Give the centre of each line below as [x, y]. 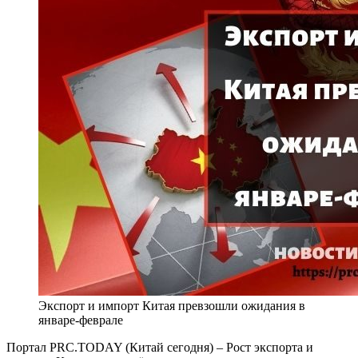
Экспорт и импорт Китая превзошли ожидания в [172, 305]
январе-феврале [81, 320]
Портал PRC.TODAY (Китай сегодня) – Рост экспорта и [160, 347]
